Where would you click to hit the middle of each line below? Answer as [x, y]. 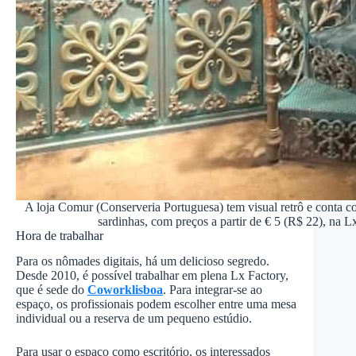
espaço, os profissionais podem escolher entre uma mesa [156, 304]
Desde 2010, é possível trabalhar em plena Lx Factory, [152, 276]
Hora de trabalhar [60, 235]
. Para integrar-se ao [213, 290]
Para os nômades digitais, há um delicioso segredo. [143, 261]
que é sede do [52, 290]
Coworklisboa [125, 290]
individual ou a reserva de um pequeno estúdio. [134, 319]
